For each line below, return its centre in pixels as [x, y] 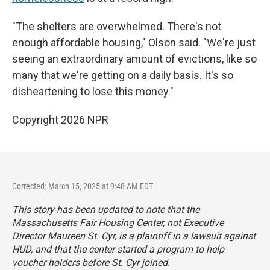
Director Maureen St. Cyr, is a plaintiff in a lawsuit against [134, 236]
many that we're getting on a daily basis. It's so [123, 75]
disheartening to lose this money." [93, 91]
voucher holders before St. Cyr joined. [91, 262]
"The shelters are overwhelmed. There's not [117, 26]
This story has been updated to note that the [106, 209]
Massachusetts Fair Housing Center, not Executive [118, 223]
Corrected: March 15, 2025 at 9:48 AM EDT [83, 186]
